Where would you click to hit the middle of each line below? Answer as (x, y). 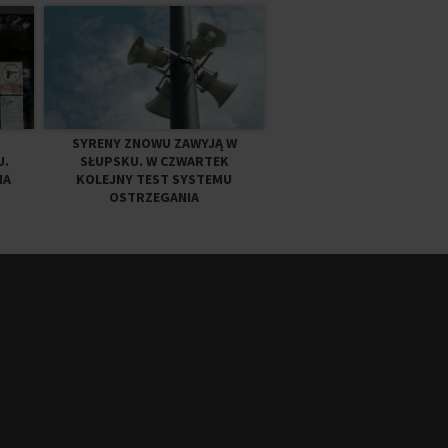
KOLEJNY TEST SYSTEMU (154, 179)
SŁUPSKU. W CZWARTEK (154, 161)
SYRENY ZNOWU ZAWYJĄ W (154, 143)
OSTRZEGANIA (154, 197)
